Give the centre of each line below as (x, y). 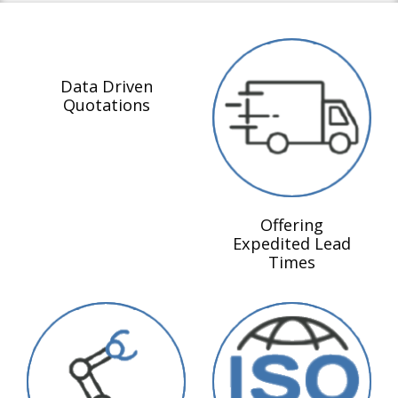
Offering (292, 225)
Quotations (106, 105)
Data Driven (106, 86)
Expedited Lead (292, 243)
